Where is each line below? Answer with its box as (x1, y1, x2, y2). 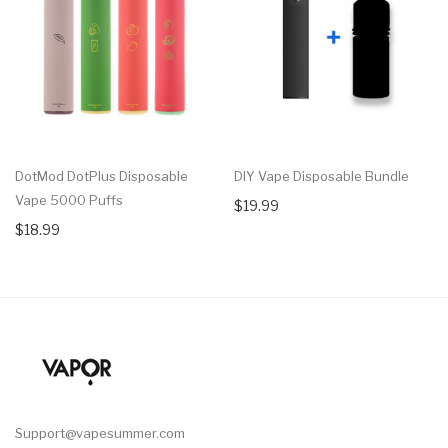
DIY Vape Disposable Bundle (234, 167, 409, 184)
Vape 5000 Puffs (15, 191, 123, 208)
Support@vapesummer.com (15, 424, 185, 441)
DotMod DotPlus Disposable (15, 167, 188, 184)
